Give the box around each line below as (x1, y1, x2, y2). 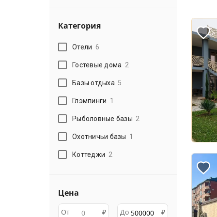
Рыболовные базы (72, 114, 133, 123)
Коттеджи (72, 150, 106, 158)
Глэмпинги (72, 96, 107, 105)
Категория (58, 20, 101, 31)
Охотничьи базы (72, 132, 126, 140)
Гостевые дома (72, 61, 122, 69)
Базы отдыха (72, 78, 115, 87)
